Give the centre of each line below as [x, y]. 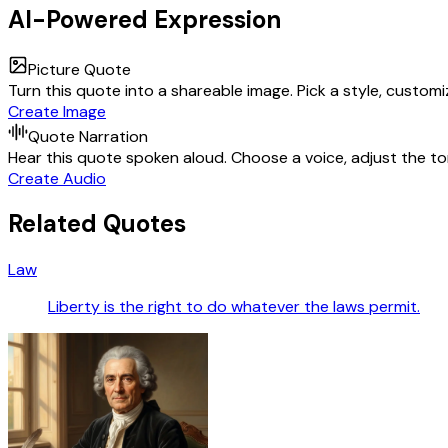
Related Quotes [97, 224]
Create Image [57, 111]
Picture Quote [79, 69]
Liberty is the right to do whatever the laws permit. [234, 307]
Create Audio [57, 178]
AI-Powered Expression [144, 19]
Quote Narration [88, 136]
